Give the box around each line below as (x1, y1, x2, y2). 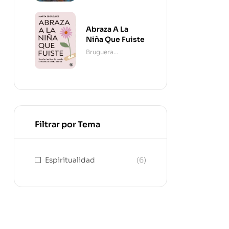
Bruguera (86, 48, 113, 56)
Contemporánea (86, 58, 137, 66)
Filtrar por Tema (35, 119, 100, 130)
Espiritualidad (45, 155, 95, 165)
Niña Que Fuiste (86, 34, 145, 44)
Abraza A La (86, 24, 128, 34)
